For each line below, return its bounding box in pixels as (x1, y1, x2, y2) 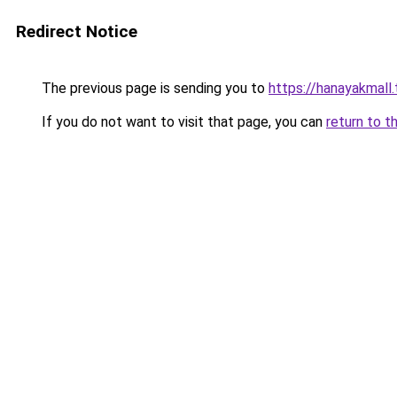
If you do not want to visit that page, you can (38, 113, 326, 130)
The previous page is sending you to (38, 80, 269, 97)
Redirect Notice (16, 21, 137, 42)
